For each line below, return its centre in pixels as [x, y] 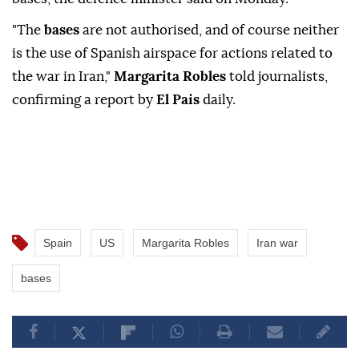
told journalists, [277, 77]
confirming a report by [84, 100]
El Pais [179, 100]
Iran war [277, 243]
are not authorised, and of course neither [211, 30]
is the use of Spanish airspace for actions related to [172, 54]
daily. [219, 100]
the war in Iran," [63, 77]
